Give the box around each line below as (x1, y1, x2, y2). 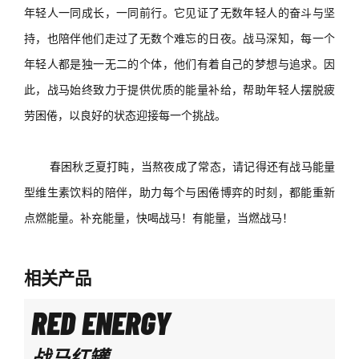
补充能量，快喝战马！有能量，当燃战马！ (79, 212, 293, 224)
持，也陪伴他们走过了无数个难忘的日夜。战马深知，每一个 (23, 32, 336, 45)
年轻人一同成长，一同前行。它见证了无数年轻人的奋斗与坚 (23, 6, 336, 19)
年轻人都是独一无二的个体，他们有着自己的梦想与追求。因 (23, 58, 336, 71)
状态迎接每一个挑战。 (113, 109, 226, 122)
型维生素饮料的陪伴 (23, 186, 128, 199)
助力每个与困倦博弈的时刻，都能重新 (139, 186, 336, 199)
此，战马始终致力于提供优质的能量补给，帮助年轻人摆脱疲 (23, 83, 336, 96)
